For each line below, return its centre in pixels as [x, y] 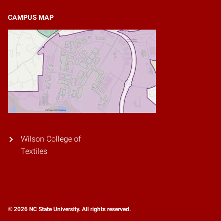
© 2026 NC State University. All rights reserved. [69, 209]
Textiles [34, 151]
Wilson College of [51, 139]
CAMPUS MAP [31, 18]
